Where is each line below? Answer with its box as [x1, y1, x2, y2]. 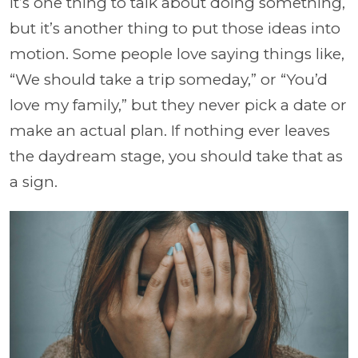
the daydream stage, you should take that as [10, 147, 343, 165]
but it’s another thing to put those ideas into [10, 19, 340, 38]
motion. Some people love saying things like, [10, 45, 344, 63]
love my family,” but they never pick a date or [10, 96, 347, 114]
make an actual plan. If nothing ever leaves [10, 121, 330, 140]
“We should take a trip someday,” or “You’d [10, 70, 328, 89]
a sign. [10, 173, 58, 191]
